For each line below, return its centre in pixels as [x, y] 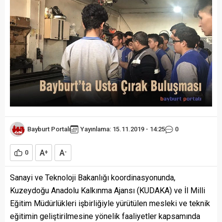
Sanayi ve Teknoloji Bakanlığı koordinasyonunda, [93, 177]
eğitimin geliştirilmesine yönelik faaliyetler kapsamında [105, 216]
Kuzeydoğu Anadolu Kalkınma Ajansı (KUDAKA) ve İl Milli [108, 190]
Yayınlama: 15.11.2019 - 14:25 [123, 129]
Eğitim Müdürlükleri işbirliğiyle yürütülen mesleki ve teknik [110, 203]
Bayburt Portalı [49, 129]
